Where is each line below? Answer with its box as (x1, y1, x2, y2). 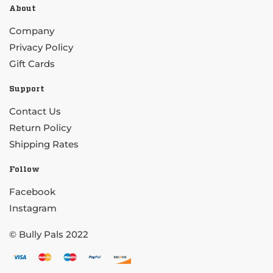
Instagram (9, 202, 57, 214)
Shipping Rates (9, 138, 79, 151)
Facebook (9, 186, 58, 198)
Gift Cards (9, 58, 55, 70)
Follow (9, 166, 40, 174)
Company (9, 25, 54, 37)
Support (9, 85, 44, 94)
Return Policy (9, 122, 71, 134)
